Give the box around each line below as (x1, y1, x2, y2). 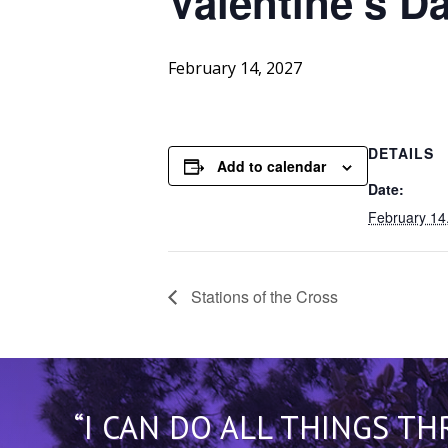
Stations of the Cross (187, 284, 338, 308)
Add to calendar (217, 156, 326, 177)
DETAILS (368, 143, 434, 164)
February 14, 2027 (168, 57, 302, 80)
